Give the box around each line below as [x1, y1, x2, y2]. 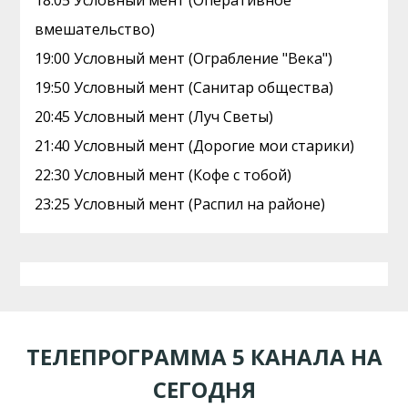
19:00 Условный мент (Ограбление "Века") [35, 48, 333, 68]
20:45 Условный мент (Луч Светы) [35, 107, 274, 127]
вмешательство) [35, 19, 156, 39]
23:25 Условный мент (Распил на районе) [35, 194, 326, 214]
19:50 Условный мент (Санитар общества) [35, 77, 334, 97]
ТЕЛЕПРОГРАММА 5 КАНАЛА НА [25, 341, 382, 372]
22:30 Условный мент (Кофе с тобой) [35, 165, 292, 185]
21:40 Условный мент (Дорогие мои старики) [35, 136, 355, 156]
